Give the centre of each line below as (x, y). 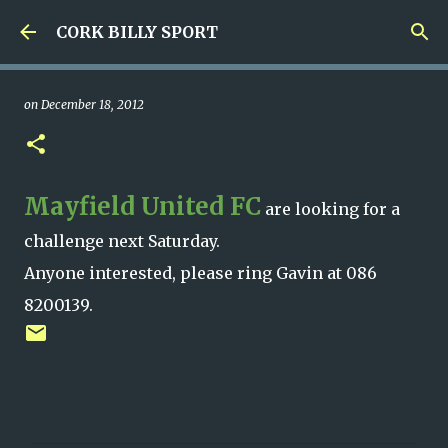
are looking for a (330, 209)
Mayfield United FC (142, 206)
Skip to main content (224, 25)
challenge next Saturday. (122, 241)
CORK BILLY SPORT (137, 32)
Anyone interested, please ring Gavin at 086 (200, 273)
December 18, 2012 (92, 104)
